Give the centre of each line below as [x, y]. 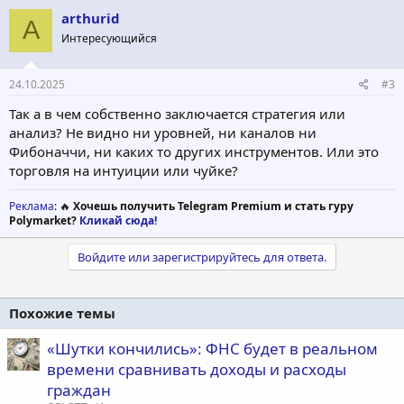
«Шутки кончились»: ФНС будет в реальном [212, 349]
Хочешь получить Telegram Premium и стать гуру [213, 207]
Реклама [32, 207]
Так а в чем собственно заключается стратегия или [177, 114]
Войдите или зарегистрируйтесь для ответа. [202, 257]
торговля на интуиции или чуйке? [124, 171]
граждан [79, 390]
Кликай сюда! [118, 221]
